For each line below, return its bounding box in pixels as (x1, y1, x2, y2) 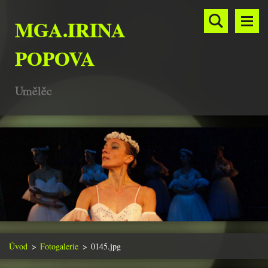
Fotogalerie (40, 240, 78, 252)
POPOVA (15, 44, 95, 72)
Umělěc (15, 83, 52, 99)
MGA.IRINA (15, 15, 126, 44)
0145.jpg (91, 240, 121, 252)
